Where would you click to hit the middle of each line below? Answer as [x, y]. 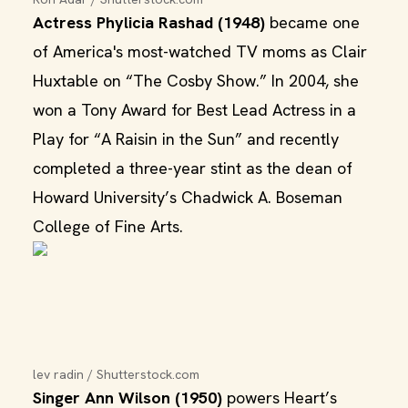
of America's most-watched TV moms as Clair [200, 51]
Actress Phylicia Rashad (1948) [149, 22]
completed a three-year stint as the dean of [193, 168]
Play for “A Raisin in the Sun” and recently [186, 139]
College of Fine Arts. [108, 226]
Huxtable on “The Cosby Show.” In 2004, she [196, 81]
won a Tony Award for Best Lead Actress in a [194, 110]
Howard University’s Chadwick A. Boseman [188, 197]
